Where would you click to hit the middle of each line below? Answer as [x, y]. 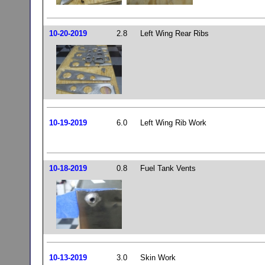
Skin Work [158, 258]
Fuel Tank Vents [168, 168]
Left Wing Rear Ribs [174, 33]
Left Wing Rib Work [173, 123]
